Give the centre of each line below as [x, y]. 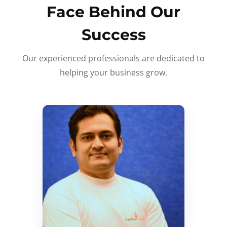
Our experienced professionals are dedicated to [113, 58]
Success [113, 34]
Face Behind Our [113, 12]
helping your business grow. [113, 72]
